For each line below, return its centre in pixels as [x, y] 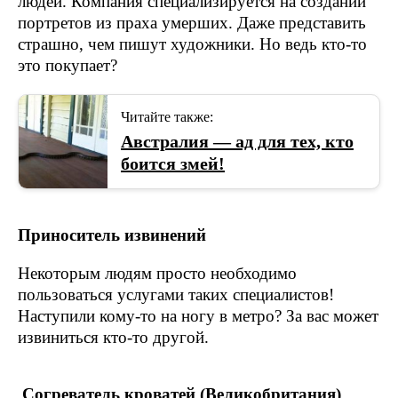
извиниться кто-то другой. [113, 337]
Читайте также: [167, 117]
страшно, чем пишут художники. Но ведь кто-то [192, 44]
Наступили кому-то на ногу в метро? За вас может [198, 316]
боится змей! [173, 163]
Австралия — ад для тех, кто [237, 141]
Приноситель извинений [112, 235]
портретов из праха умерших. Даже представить [192, 23]
